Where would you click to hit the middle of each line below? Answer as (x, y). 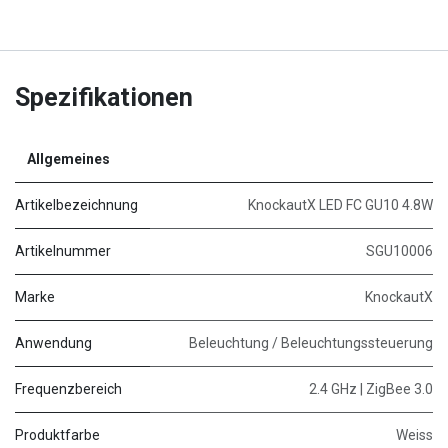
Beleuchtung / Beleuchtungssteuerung (311, 342)
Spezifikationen (104, 97)
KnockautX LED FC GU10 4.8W (340, 204)
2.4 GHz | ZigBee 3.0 (371, 388)
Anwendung (53, 342)
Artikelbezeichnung (76, 204)
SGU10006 (399, 250)
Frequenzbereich (68, 388)
